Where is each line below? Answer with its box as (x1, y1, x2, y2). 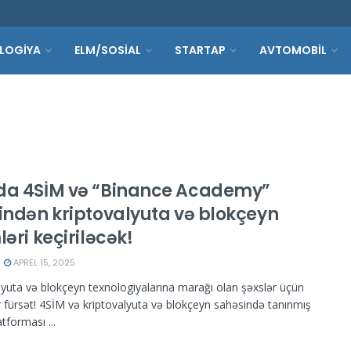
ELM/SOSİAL (74, 42, 141, 58)
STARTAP (175, 42, 226, 58)
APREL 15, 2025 (11, 256, 75, 269)
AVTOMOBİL (259, 42, 327, 58)
